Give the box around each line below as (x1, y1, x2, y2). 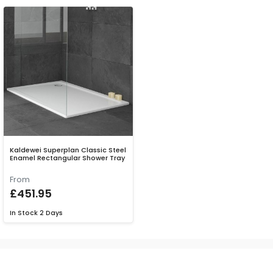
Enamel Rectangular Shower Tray (10, 153, 125, 163)
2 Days (40, 208, 63, 218)
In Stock (10, 208, 38, 218)
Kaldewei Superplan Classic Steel (10, 145, 126, 155)
